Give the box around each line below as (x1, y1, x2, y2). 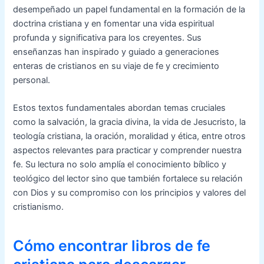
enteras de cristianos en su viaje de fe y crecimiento (13, 60, 220, 71)
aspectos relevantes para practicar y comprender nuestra (13, 145, 242, 156)
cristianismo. (13, 202, 64, 213)
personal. (13, 74, 51, 85)
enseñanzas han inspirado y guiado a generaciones (13, 46, 220, 57)
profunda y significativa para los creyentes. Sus (13, 32, 202, 43)
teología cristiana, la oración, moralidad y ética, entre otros (13, 131, 246, 142)
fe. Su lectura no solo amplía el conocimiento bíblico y (13, 159, 227, 170)
